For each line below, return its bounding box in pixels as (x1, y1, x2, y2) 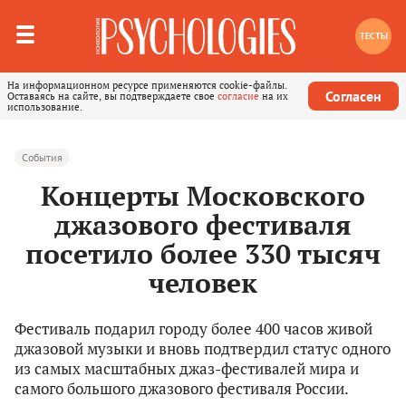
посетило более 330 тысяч (25, 236, 381, 273)
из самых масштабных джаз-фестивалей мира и (14, 358, 359, 380)
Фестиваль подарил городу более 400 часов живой (14, 318, 372, 340)
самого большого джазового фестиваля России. (14, 378, 349, 400)
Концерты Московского (41, 178, 365, 215)
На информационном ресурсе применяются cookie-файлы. (7, 79, 287, 92)
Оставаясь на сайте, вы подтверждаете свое (7, 90, 217, 102)
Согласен (325, 87, 382, 105)
